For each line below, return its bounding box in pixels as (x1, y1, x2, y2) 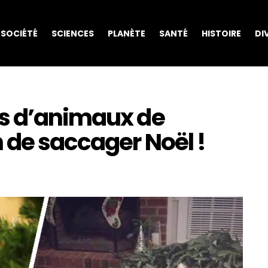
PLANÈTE (107, 27, 145, 39)
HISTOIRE (201, 27, 241, 39)
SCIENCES (51, 27, 94, 39)
